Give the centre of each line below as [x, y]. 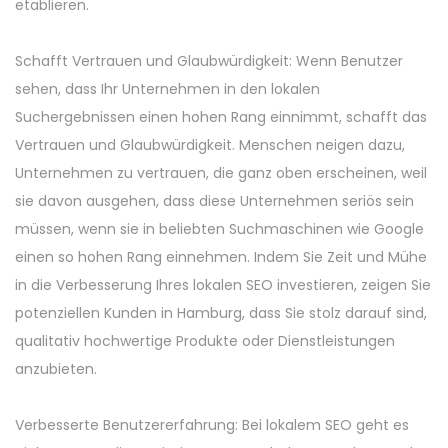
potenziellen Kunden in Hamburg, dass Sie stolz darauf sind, [221, 313]
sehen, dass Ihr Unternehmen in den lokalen [167, 89]
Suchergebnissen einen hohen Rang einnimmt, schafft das [221, 117]
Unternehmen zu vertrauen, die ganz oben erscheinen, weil [221, 173]
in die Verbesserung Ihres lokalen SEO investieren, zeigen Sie [223, 285]
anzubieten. [56, 369]
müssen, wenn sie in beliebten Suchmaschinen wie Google [219, 229]
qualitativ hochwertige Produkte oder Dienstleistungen [205, 341]
